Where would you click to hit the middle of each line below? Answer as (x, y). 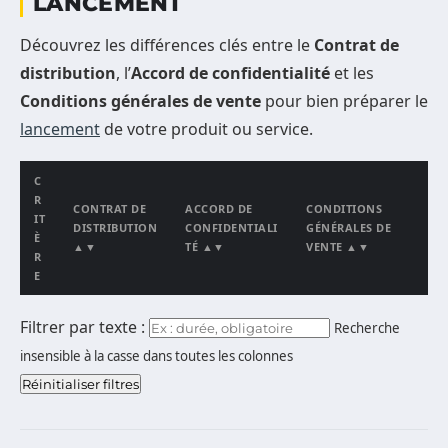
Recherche (367, 328)
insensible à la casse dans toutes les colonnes (156, 356)
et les (352, 73)
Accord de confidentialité (230, 73)
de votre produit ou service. (206, 129)
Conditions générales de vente (140, 101)
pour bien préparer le (344, 101)
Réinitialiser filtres (80, 384)
